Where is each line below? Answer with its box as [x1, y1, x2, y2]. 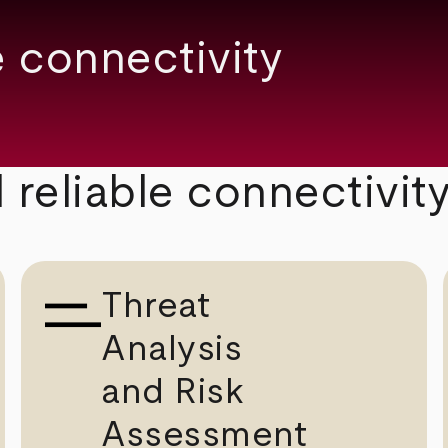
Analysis [101, 330, 243, 367]
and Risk [101, 373, 245, 410]
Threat [101, 287, 211, 324]
